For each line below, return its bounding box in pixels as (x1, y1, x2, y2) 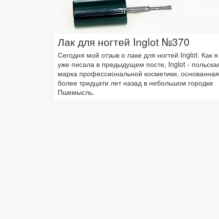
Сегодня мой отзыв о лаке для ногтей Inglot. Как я (58, 49, 218, 60)
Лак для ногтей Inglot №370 (58, 34, 190, 49)
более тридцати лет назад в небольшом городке (58, 77, 213, 88)
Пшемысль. (58, 87, 94, 97)
